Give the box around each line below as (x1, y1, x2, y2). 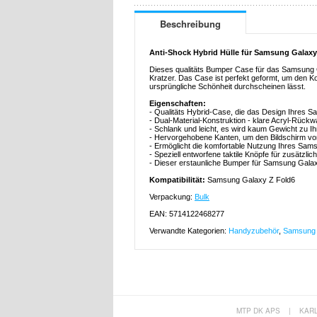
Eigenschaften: (149, 99, 206, 108)
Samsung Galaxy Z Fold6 (207, 175, 295, 185)
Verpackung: (149, 192, 195, 202)
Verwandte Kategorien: (149, 226, 229, 236)
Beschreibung (160, 17, 221, 31)
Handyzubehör (229, 226, 279, 236)
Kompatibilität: (149, 175, 207, 185)
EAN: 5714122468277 (149, 209, 224, 219)
